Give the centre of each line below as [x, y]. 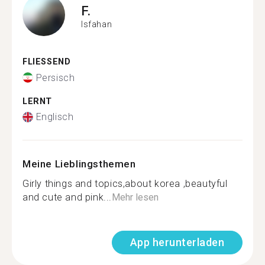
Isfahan [97, 24]
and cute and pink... [67, 197]
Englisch [55, 117]
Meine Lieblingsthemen [79, 164]
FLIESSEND [43, 62]
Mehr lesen [135, 197]
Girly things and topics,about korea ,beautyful [125, 184]
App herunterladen [177, 242]
